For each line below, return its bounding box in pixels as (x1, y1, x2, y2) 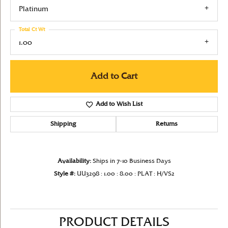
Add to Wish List (96, 101, 143, 107)
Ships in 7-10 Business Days (92, 158, 171, 164)
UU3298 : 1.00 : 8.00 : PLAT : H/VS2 (76, 171, 175, 177)
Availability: (57, 158, 91, 164)
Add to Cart (91, 72, 137, 81)
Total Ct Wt (19, 27, 45, 32)
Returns (156, 121, 178, 127)
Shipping (50, 121, 76, 127)
